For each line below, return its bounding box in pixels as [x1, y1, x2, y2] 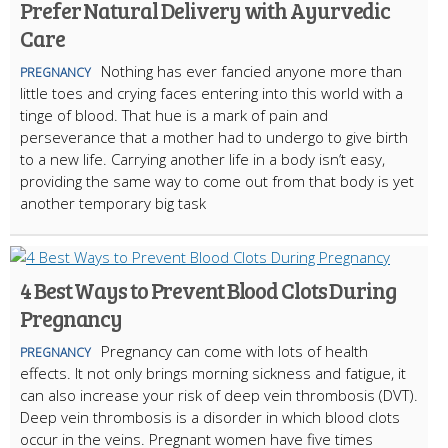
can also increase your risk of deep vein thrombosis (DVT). [20, 384, 418, 405]
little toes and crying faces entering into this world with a [20, 82, 403, 103]
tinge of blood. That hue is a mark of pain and [20, 104, 328, 125]
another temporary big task [20, 192, 206, 213]
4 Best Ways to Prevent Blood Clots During [20, 274, 396, 305]
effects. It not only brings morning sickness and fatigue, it [20, 362, 406, 383]
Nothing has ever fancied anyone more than [101, 60, 402, 81]
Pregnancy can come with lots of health [101, 340, 368, 361]
